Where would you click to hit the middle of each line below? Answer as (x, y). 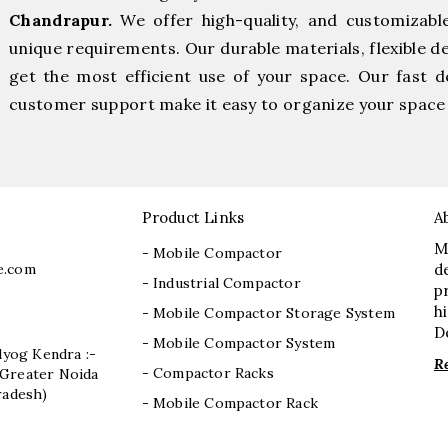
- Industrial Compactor (221, 283)
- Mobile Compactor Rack (230, 403)
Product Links (193, 218)
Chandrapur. (61, 20)
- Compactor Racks (207, 373)
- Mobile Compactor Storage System (268, 313)
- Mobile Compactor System (238, 343)
